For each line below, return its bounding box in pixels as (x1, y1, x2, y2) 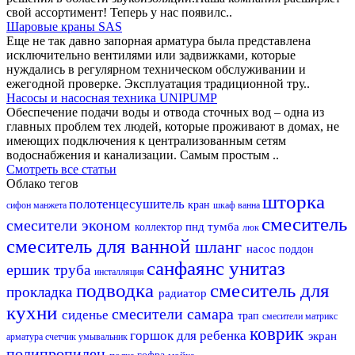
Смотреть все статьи (6, 162, 116, 176)
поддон (279, 242, 314, 255)
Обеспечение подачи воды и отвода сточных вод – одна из (6, 105, 324, 119)
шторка (262, 190, 325, 212)
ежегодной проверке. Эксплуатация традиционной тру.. (6, 76, 310, 90)
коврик (250, 323, 308, 344)
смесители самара (112, 304, 238, 323)
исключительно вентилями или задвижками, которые (6, 48, 296, 62)
